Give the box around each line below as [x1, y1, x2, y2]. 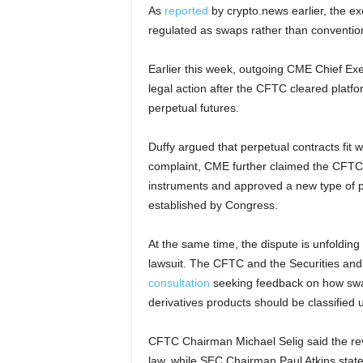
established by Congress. [147, 199, 278, 212]
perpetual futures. [147, 101, 239, 115]
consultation [147, 276, 210, 290]
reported [164, 4, 208, 18]
